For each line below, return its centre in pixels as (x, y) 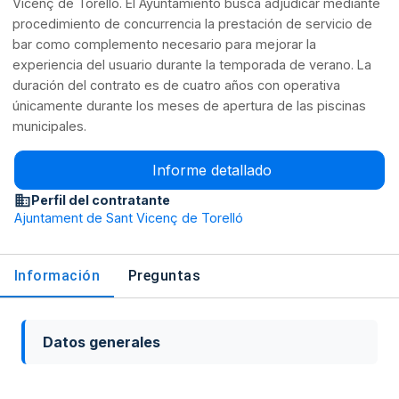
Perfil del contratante (101, 200)
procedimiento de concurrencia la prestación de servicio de (193, 24)
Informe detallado (212, 171)
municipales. (50, 126)
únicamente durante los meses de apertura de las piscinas (190, 106)
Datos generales (102, 342)
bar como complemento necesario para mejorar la (165, 45)
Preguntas (165, 276)
